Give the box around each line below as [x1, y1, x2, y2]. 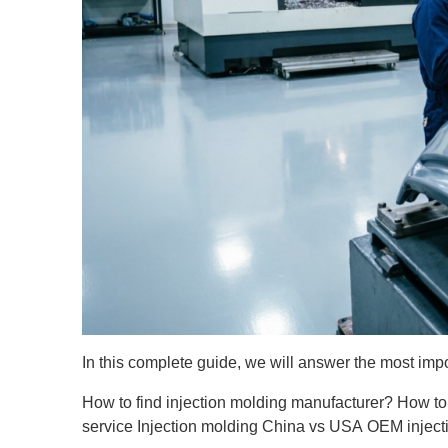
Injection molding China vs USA [137, 418, 364, 435]
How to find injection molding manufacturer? [82, 394, 394, 411]
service [82, 418, 134, 435]
